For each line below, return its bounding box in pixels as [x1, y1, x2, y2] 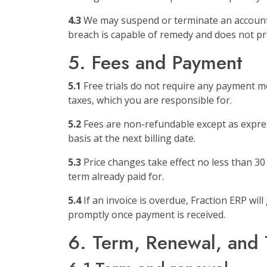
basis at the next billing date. [68, 132, 195, 145]
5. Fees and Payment [68, 49, 243, 76]
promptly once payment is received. [68, 208, 225, 221]
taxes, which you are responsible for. [68, 94, 232, 107]
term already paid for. [68, 170, 164, 183]
